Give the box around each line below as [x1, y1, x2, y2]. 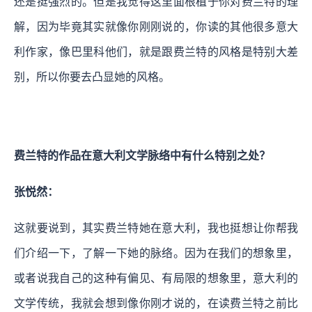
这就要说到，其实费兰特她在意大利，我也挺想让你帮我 [14, 222, 298, 235]
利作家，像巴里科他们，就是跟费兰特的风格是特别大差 [14, 46, 298, 58]
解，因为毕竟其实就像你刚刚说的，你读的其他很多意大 [14, 21, 298, 33]
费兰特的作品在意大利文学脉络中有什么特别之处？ [14, 150, 270, 162]
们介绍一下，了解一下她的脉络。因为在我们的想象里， [14, 247, 298, 260]
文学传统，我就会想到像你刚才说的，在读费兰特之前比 [14, 297, 298, 310]
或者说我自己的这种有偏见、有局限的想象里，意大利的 [14, 272, 298, 285]
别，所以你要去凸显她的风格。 [14, 71, 170, 84]
